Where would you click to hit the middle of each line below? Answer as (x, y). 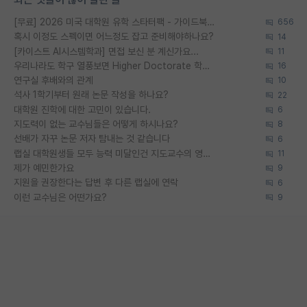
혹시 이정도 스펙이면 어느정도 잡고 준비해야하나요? (114, 37)
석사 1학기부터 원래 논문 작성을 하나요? (91, 95)
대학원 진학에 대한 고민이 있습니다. (82, 109)
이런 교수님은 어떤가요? (60, 197)
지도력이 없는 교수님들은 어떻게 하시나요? (96, 124)
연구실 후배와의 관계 (53, 81)
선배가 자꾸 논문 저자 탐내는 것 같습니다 (92, 139)
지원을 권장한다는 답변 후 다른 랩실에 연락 (96, 183)
